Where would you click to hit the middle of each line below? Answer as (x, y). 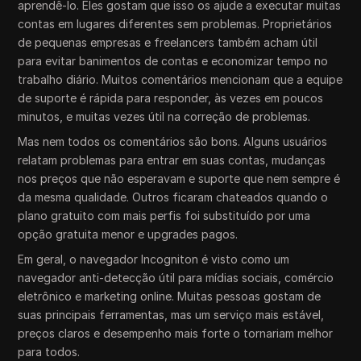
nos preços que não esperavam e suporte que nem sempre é (179, 178)
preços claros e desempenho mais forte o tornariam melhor (176, 333)
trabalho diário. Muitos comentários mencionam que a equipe (180, 79)
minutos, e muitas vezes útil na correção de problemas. (164, 116)
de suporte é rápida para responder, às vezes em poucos (171, 98)
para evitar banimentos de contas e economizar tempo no (173, 60)
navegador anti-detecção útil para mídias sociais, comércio (176, 277)
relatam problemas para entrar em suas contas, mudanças (172, 160)
